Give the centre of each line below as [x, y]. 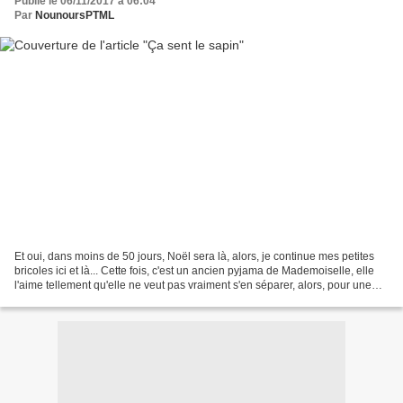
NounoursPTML [75, 16]
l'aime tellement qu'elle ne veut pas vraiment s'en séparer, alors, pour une [193, 285]
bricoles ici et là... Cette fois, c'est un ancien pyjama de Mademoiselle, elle [194, 270]
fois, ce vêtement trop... [70, 299]
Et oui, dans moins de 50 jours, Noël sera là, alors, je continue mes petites [194, 256]
